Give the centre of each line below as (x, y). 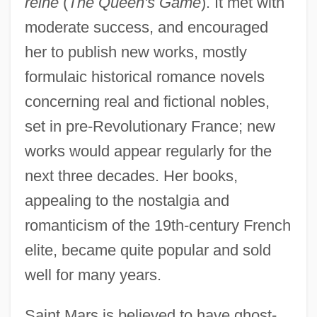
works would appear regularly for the (148, 151)
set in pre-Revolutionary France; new (150, 126)
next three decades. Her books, (131, 175)
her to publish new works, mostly (136, 52)
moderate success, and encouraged (146, 27)
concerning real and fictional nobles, (147, 101)
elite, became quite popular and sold (148, 250)
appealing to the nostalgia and (127, 200)
